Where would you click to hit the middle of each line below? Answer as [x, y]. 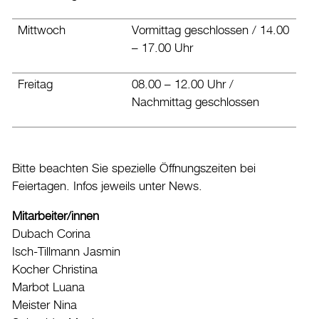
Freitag [35, 84]
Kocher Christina [55, 270]
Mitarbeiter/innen [56, 216]
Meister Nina [45, 305]
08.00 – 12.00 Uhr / [183, 84]
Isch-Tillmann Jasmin [66, 252]
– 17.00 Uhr [162, 48]
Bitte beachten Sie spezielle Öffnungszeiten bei [134, 168]
